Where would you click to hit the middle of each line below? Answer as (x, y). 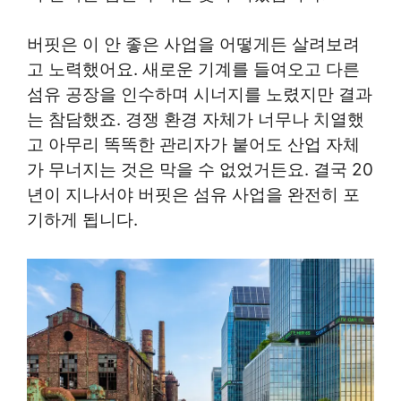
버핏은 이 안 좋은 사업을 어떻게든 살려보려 (193, 45)
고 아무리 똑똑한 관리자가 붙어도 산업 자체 (193, 145)
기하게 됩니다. (82, 220)
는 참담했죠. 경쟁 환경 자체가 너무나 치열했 (196, 120)
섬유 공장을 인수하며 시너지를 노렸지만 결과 (200, 95)
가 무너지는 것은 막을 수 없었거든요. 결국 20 (200, 170)
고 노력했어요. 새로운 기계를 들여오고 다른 (193, 70)
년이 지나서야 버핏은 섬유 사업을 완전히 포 (193, 195)
